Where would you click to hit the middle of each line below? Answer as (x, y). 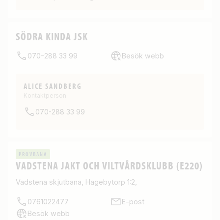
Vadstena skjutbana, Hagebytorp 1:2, (76, 182)
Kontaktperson (45, 96)
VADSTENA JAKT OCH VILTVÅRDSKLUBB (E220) (109, 165)
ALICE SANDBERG (53, 86)
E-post (133, 202)
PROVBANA (33, 154)
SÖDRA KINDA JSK (52, 36)
